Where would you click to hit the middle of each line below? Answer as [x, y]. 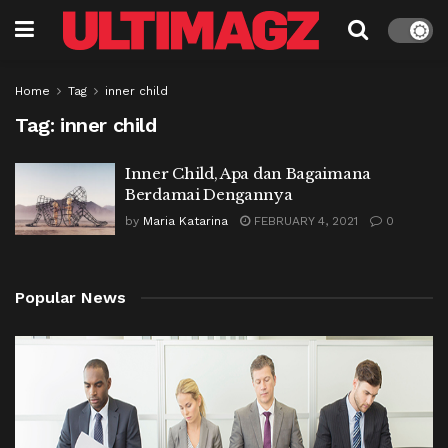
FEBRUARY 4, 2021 [304, 221]
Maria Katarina [185, 221]
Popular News [70, 297]
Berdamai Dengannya [209, 194]
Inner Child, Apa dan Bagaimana [248, 173]
